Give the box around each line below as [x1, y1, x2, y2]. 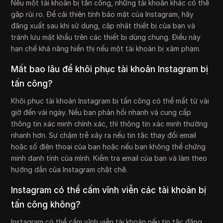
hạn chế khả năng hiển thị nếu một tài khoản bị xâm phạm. [11, 44, 201, 53]
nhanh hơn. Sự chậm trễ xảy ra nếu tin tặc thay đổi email [11, 130, 197, 139]
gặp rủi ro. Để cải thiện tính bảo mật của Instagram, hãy [11, 9, 194, 18]
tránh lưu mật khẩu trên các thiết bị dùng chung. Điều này [11, 32, 201, 41]
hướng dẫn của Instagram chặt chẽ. [11, 165, 128, 174]
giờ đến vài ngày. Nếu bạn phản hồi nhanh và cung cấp [11, 108, 192, 116]
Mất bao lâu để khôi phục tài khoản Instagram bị [11, 64, 209, 74]
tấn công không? [11, 199, 81, 210]
